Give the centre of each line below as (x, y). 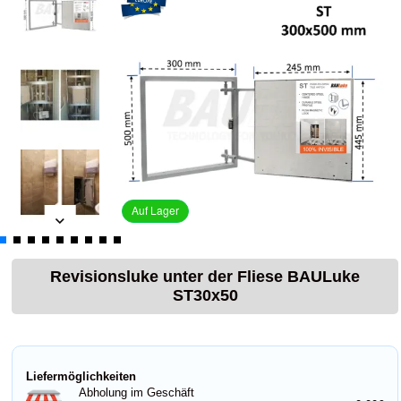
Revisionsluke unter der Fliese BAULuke (205, 277)
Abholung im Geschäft (137, 392)
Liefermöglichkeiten (81, 376)
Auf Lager (155, 210)
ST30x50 (205, 295)
